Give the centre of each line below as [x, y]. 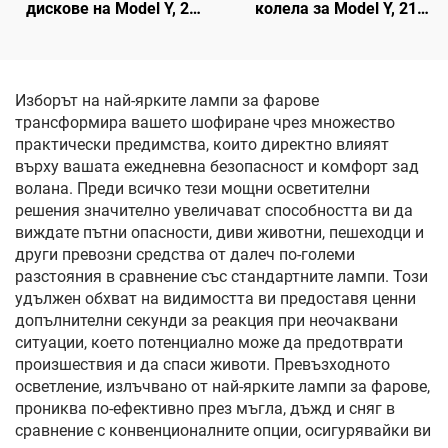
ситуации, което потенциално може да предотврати [209, 342]
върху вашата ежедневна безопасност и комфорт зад [217, 166]
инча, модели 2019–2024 [112, 30]
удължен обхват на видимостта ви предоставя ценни [215, 298]
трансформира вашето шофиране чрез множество [205, 122]
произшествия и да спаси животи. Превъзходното [202, 364]
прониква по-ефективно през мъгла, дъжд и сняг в [205, 408]
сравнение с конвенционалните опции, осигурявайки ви [223, 430]
